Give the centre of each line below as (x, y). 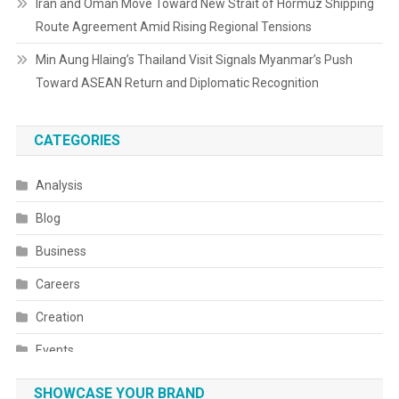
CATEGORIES (77, 141)
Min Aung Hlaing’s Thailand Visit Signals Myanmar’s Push (194, 60)
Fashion (57, 383)
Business (61, 252)
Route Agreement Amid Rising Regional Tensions (173, 27)
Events (54, 350)
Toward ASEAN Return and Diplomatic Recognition (177, 83)
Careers (57, 285)
